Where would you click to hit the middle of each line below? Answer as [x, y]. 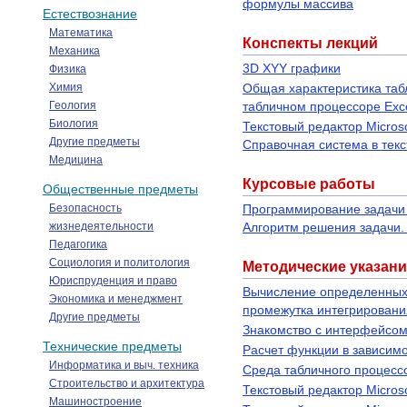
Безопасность [85, 208]
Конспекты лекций [310, 43]
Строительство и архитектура [127, 383]
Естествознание [90, 14]
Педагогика [78, 244]
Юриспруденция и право [113, 281]
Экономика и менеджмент [116, 299]
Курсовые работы [309, 184]
